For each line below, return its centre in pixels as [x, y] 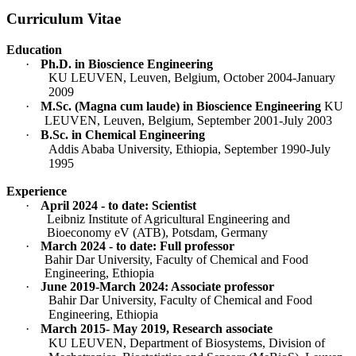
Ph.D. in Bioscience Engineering [127, 64]
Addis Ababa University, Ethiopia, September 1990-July [190, 149]
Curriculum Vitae [64, 19]
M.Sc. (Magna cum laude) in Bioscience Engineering [181, 106]
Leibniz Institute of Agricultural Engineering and [169, 219]
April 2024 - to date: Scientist [118, 205]
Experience [37, 191]
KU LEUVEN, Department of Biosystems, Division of [187, 342]
